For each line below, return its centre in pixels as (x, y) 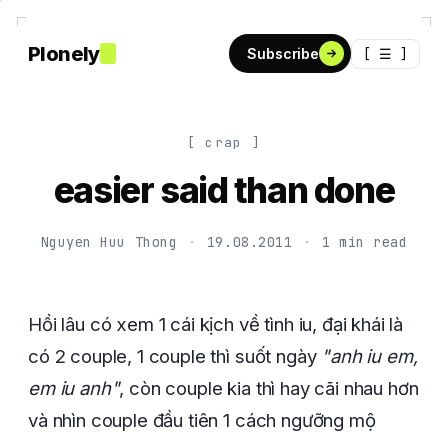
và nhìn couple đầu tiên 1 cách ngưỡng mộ (202, 420)
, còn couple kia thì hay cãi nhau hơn (269, 388)
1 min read (364, 242)
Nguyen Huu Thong (109, 242)
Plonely (64, 53)
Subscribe (283, 53)
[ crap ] (224, 142)
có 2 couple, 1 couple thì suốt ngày (175, 356)
